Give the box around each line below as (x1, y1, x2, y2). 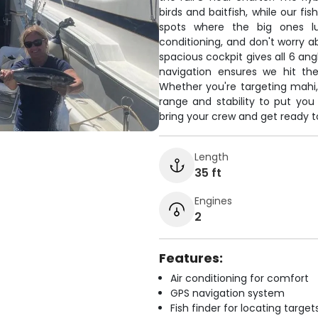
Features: (159, 249, 223, 267)
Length (194, 149, 229, 164)
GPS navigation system (170, 286, 285, 300)
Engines (194, 193, 232, 208)
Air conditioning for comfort (170, 271, 309, 285)
